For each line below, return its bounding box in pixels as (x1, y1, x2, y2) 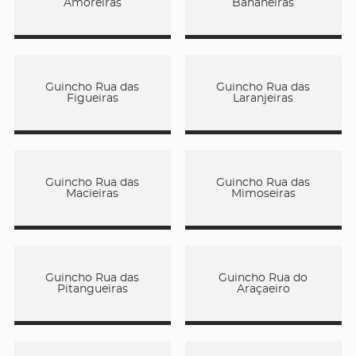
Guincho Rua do (219, 272, 308, 284)
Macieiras (66, 188, 119, 199)
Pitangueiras (56, 283, 128, 295)
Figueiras (66, 92, 118, 104)
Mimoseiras (230, 188, 296, 199)
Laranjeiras (233, 92, 294, 104)
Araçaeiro (236, 283, 290, 295)
